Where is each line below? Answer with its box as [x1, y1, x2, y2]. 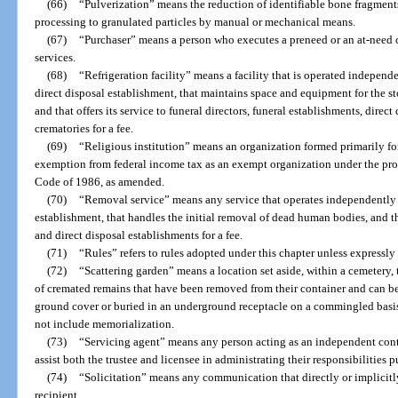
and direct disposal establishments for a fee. [35, 228, 243, 243]
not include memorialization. [35, 317, 175, 331]
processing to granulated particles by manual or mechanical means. [35, 15, 356, 29]
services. [35, 51, 76, 65]
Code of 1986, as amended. [35, 175, 165, 189]
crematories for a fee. [35, 122, 134, 136]
